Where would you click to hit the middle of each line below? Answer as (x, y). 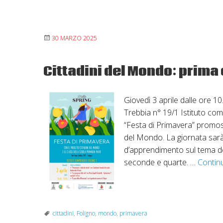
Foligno (86, 213)
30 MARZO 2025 (74, 38)
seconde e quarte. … (161, 162)
